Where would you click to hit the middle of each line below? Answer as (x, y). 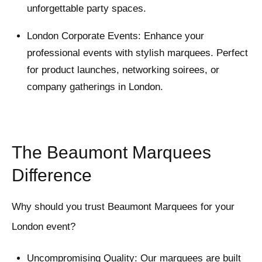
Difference (52, 175)
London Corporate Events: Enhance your (115, 36)
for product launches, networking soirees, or (123, 70)
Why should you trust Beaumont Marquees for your (123, 207)
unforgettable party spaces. (86, 9)
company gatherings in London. (95, 87)
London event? (44, 227)
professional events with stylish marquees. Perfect (137, 53)
